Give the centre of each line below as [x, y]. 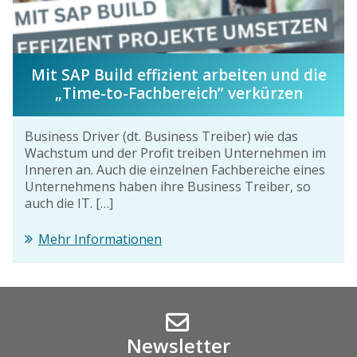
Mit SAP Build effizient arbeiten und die [178, 75]
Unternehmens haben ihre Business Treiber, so [168, 186]
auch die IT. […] [69, 203]
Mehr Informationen [100, 239]
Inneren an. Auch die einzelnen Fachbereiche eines [175, 169]
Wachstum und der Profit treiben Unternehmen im [175, 153]
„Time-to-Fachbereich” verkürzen [178, 94]
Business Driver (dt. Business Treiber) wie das [161, 136]
